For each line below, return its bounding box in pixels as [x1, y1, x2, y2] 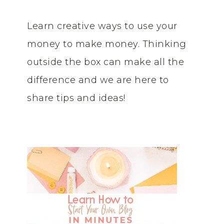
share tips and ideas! [27, 92, 125, 103]
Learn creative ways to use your [27, 20, 177, 31]
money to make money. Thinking [27, 38, 186, 49]
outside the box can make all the [27, 56, 184, 67]
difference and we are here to [27, 74, 169, 85]
